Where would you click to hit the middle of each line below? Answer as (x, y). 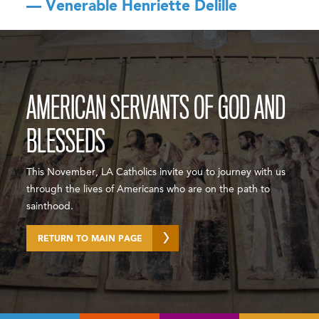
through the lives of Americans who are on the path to (148, 189)
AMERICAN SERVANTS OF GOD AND (156, 108)
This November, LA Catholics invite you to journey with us (156, 172)
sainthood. (50, 206)
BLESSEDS (66, 142)
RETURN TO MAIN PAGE (90, 239)
